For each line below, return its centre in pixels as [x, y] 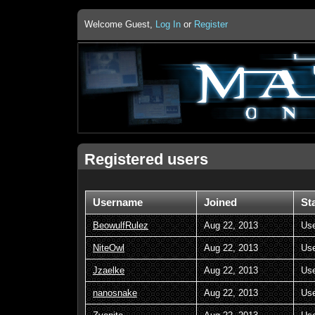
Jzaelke [109, 270]
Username [118, 202]
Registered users [146, 159]
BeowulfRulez [121, 225]
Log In [168, 25]
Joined [220, 202]
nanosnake [115, 292]
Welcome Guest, [120, 25]
